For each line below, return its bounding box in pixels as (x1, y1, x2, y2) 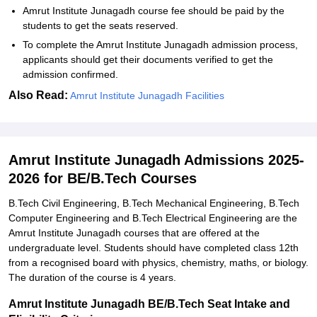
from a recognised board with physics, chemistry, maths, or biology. (8, 257, 309, 268)
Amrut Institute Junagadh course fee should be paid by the (23, 5, 284, 16)
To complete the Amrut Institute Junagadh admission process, (23, 39, 298, 50)
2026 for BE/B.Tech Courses (8, 171, 197, 186)
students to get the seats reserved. (23, 20, 181, 31)
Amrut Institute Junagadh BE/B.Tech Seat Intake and (8, 298, 290, 310)
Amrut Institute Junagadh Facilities (70, 90, 224, 101)
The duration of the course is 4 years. (8, 272, 176, 283)
